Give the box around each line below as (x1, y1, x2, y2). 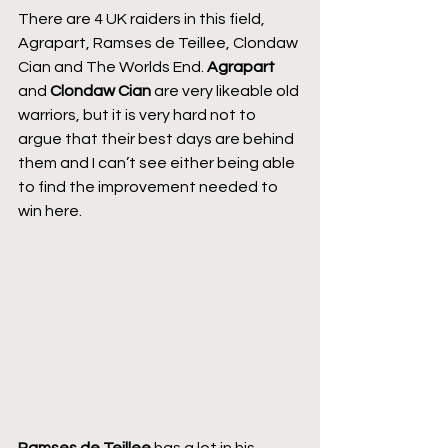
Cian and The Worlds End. (18, 59, 207, 76)
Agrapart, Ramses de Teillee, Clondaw (18, 35, 301, 52)
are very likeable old (151, 83, 302, 100)
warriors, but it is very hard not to (18, 107, 259, 124)
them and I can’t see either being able (18, 155, 298, 172)
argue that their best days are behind (18, 131, 297, 148)
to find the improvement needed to (18, 179, 281, 196)
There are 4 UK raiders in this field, (18, 11, 268, 28)
